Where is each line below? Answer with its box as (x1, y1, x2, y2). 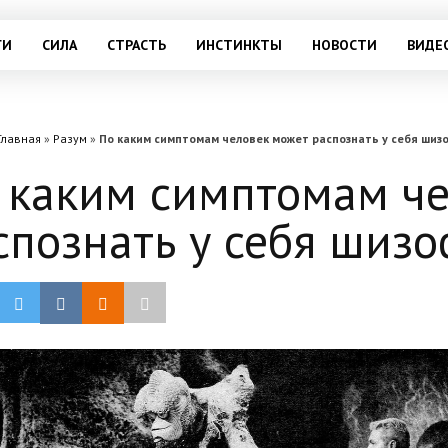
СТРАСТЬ (106, 36, 166, 54)
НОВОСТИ (311, 36, 377, 54)
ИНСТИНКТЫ (195, 36, 282, 54)
